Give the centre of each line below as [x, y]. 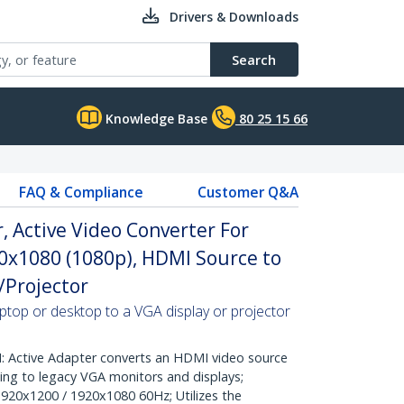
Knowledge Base [155, 119]
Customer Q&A [248, 192]
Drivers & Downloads [234, 17]
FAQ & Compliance [81, 192]
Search [254, 60]
